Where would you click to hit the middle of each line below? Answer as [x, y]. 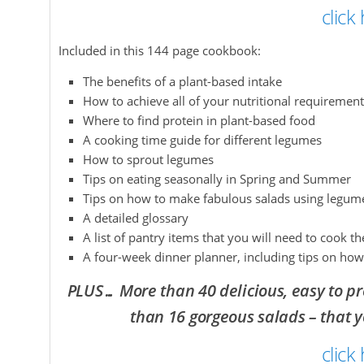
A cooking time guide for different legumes [202, 140]
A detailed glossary [136, 218]
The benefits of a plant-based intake [182, 81]
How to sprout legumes [148, 159]
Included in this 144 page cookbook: [160, 50]
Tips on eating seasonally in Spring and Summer [217, 179]
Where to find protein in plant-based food [199, 120]
